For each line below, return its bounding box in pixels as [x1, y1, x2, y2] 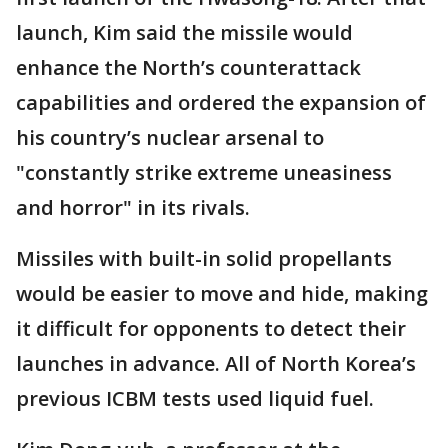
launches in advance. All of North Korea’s [16, 350, 416, 378]
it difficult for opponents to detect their [16, 315, 406, 343]
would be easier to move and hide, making [16, 280, 428, 308]
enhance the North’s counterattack [16, 54, 361, 82]
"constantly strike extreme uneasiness [16, 159, 392, 187]
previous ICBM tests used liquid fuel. [16, 385, 374, 413]
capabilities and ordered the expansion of [16, 89, 426, 117]
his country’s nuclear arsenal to [16, 124, 324, 152]
